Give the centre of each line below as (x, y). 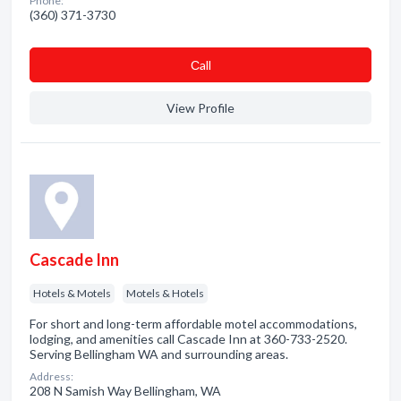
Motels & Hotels (165, 293)
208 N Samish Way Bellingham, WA (125, 391)
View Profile (200, 108)
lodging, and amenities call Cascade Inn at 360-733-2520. (188, 339)
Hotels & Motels (72, 293)
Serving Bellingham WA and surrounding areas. (159, 354)
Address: (51, 376)
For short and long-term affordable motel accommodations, (193, 324)
